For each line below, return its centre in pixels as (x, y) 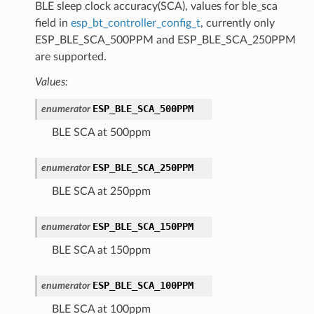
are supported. (70, 56)
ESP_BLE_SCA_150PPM (143, 226)
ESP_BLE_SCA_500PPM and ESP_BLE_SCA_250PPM (165, 40)
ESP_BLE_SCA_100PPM (143, 285)
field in (53, 23)
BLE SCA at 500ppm (101, 132)
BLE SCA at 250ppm (101, 191)
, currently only (237, 23)
